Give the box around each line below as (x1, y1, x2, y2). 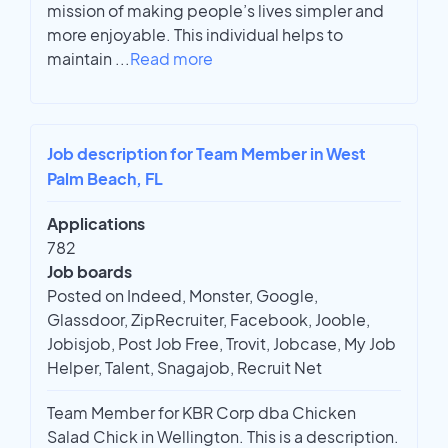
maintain (47, 48, 115, 70)
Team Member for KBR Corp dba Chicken (47, 402, 356, 424)
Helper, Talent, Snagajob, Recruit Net (47, 357, 322, 379)
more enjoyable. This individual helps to (47, 24, 343, 46)
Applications (47, 213, 145, 235)
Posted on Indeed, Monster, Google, (47, 285, 318, 307)
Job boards (47, 261, 132, 283)
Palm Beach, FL (47, 168, 163, 190)
